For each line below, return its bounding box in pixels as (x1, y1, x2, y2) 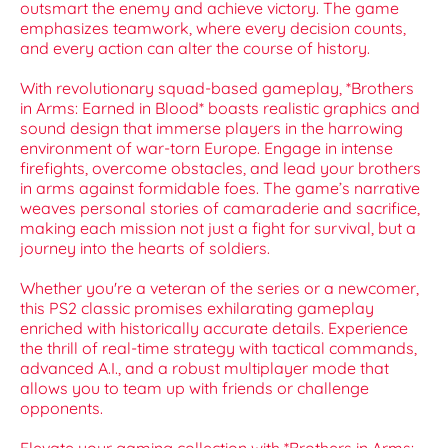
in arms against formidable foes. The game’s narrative (20, 178, 420, 199)
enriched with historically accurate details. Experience (20, 318, 408, 339)
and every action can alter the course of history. (20, 38, 370, 59)
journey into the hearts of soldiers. (20, 238, 270, 259)
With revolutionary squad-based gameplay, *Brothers (20, 78, 414, 99)
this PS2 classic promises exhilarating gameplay (20, 298, 374, 319)
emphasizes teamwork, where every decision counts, (20, 18, 406, 39)
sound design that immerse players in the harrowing (20, 118, 403, 139)
